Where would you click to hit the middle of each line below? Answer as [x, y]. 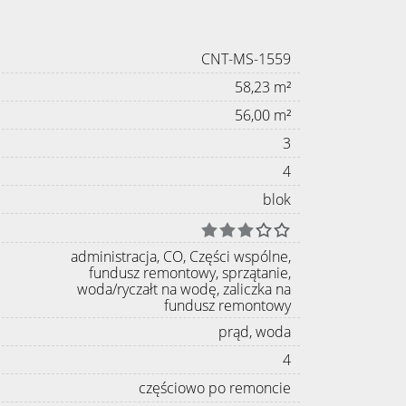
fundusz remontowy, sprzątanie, [190, 272]
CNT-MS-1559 [246, 59]
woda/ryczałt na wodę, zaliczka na [184, 289]
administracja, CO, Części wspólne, [181, 256]
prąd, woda [255, 331]
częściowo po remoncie [215, 387]
